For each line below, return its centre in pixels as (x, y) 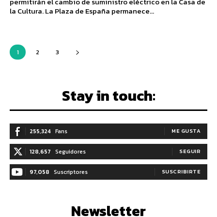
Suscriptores (71, 172)
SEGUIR (190, 151)
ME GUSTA (186, 131)
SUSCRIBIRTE (181, 172)
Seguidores (70, 152)
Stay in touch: (108, 96)
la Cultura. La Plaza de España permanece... (82, 11)
